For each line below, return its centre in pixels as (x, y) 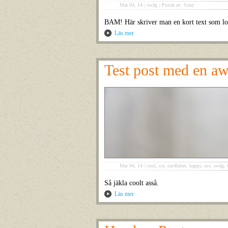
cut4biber (177, 166)
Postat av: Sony (178, 5)
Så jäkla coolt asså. (132, 183)
